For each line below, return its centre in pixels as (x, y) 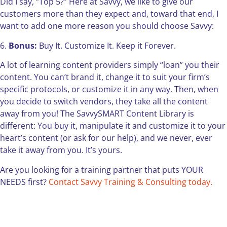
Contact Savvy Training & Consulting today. (130, 182)
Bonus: (23, 45)
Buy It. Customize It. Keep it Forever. (106, 45)
